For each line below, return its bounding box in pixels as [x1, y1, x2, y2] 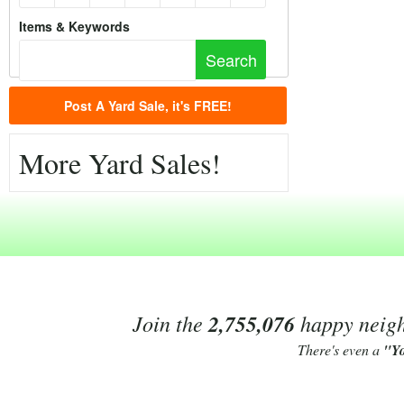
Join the [132, 308, 208, 337]
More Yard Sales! [19, 143, 221, 182]
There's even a [297, 340, 383, 359]
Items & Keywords [19, 17, 130, 35]
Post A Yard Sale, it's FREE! [64, 96, 232, 115]
